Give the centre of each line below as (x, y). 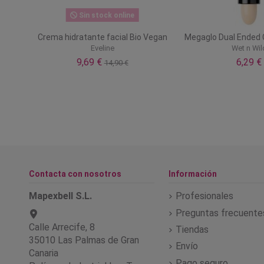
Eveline (102, 48)
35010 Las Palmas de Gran (84, 240)
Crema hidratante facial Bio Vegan (102, 37)
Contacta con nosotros (75, 174)
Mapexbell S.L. (60, 196)
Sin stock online (106, 15)
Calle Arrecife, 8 (62, 227)
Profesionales (204, 196)
